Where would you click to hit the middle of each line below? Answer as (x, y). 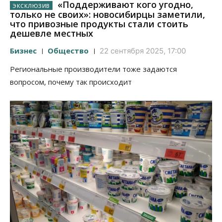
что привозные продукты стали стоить (99, 24)
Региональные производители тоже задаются (93, 69)
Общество (68, 51)
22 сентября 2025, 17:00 (143, 51)
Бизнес (23, 51)
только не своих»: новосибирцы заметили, (108, 15)
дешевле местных (52, 33)
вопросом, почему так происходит (71, 82)
